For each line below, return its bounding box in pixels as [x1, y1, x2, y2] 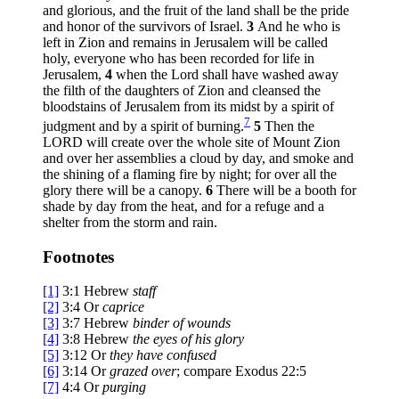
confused [163, 347, 216, 363]
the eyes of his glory [133, 331, 244, 347]
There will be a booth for [216, 183, 356, 199]
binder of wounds [133, 315, 231, 331]
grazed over [110, 363, 176, 379]
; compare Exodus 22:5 [176, 363, 306, 379]
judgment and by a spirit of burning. [43, 118, 244, 134]
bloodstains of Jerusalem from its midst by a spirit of [43, 98, 334, 114]
